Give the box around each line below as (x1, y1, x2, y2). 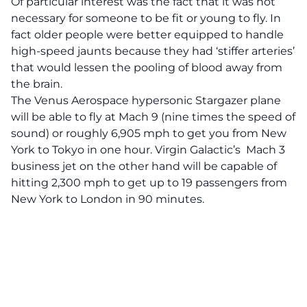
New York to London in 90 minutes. (11, 193, 204, 206)
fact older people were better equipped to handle (11, 28, 284, 41)
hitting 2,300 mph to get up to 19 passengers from (11, 176, 287, 189)
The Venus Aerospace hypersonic (11, 94, 195, 107)
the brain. (11, 77, 62, 90)
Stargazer (195, 94, 247, 107)
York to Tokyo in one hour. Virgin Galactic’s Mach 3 (11, 143, 285, 156)
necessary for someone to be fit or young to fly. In (11, 12, 281, 25)
